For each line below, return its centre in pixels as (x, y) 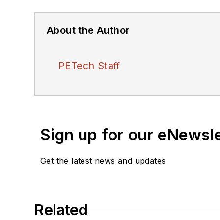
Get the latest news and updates (103, 161)
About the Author (88, 31)
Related (61, 210)
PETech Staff (89, 66)
